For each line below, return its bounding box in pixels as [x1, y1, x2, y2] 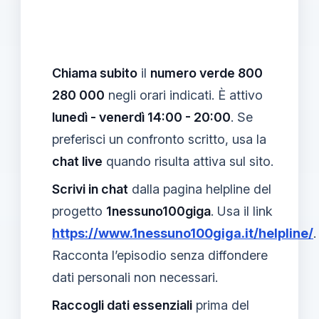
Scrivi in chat [52, 181, 128, 197]
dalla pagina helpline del [128, 181, 271, 197]
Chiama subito [52, 65, 137, 80]
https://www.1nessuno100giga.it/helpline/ [52, 225, 313, 241]
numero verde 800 [150, 65, 263, 80]
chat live [52, 153, 103, 169]
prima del [192, 297, 249, 313]
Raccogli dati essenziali [52, 297, 192, 313]
